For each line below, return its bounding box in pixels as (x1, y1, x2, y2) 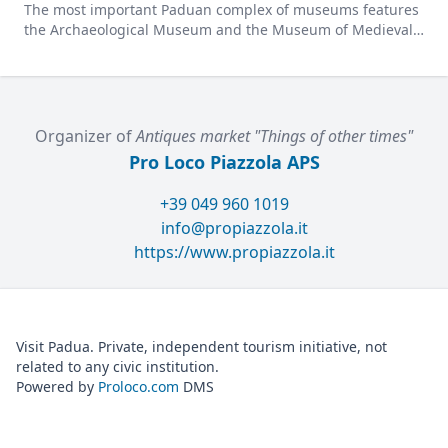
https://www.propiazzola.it (133, 241, 335, 264)
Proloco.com (98, 377, 179, 397)
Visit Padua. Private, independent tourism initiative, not (16, 337, 387, 357)
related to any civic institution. (16, 357, 219, 377)
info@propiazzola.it (160, 217, 308, 240)
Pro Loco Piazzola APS (128, 150, 320, 175)
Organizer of (35, 125, 136, 148)
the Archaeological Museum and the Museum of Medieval (24, 20, 413, 40)
